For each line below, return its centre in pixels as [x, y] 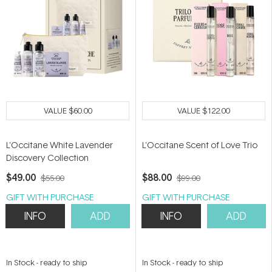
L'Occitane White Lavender [59, 144]
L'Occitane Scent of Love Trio [200, 144]
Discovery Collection [47, 157]
